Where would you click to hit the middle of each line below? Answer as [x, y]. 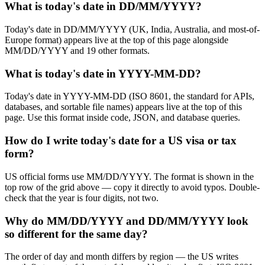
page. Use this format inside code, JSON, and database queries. [122, 118]
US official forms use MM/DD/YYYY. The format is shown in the [129, 176]
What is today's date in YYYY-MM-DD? [103, 73]
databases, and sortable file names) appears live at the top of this [123, 107]
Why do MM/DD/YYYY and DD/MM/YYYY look [127, 221]
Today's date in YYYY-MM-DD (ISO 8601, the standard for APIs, [130, 96]
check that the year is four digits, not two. [82, 198]
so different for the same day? [76, 234]
